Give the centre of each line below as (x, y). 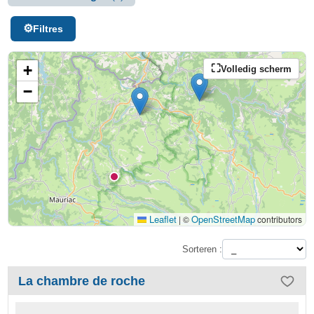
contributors (278, 219)
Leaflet (161, 219)
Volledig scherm (256, 69)
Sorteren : (202, 249)
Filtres (48, 29)
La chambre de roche (82, 281)
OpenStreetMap (223, 219)
